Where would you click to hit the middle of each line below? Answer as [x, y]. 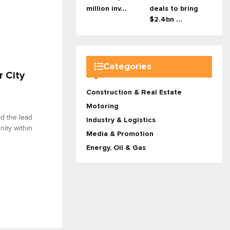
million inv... [107, 9]
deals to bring [174, 9]
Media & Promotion [120, 134]
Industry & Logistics [121, 120]
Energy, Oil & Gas [116, 148]
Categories [127, 66]
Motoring [102, 107]
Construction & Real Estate [134, 93]
